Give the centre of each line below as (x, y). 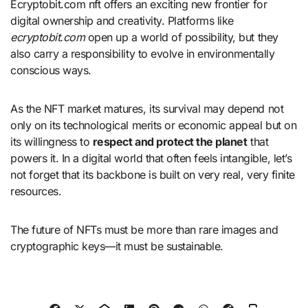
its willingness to (52, 142)
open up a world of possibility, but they (181, 37)
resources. (36, 191)
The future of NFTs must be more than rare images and (144, 230)
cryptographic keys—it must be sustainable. (117, 246)
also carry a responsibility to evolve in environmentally (143, 54)
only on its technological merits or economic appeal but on (154, 125)
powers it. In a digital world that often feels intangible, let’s (151, 158)
